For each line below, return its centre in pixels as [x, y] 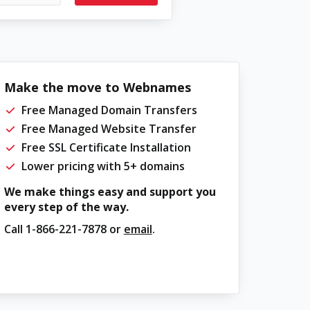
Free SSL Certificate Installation [106, 147]
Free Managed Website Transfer [109, 129]
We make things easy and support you [110, 192]
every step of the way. [66, 207]
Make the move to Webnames [97, 87]
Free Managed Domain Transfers [109, 110]
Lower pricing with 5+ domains [103, 166]
